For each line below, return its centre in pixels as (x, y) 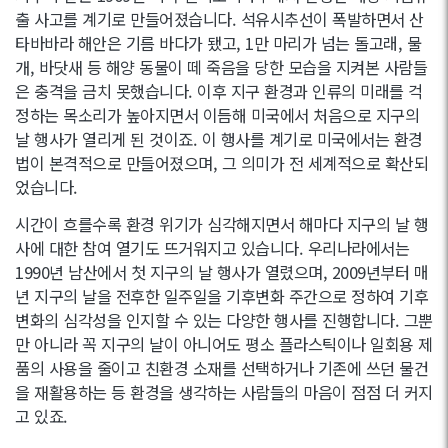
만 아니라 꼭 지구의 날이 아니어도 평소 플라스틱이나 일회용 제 (224, 343)
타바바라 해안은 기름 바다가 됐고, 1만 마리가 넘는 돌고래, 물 (218, 42)
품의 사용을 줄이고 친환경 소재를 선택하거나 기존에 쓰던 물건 (221, 367)
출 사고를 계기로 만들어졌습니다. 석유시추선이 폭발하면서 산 (219, 18)
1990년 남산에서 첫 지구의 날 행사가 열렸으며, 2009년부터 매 (221, 271)
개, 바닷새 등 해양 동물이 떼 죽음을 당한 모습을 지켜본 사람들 (221, 66)
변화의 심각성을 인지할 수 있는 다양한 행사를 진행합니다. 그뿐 (224, 319)
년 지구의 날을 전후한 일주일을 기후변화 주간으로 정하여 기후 (221, 295)
